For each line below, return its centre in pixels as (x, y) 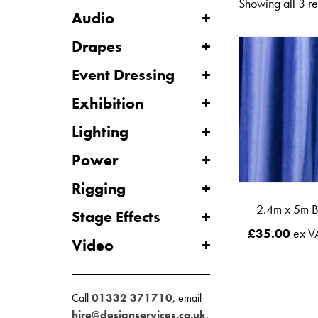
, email (187, 298)
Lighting (100, 132)
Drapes (97, 46)
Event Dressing (123, 75)
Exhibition (107, 103)
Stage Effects (116, 217)
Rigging (98, 188)
